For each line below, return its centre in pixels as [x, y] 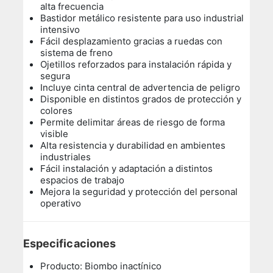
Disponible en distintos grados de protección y [141, 99]
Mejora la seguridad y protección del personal [139, 192]
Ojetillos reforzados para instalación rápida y [136, 65]
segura [55, 76]
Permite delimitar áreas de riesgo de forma [133, 122]
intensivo [60, 30]
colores [57, 111]
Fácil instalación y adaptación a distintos [127, 169]
